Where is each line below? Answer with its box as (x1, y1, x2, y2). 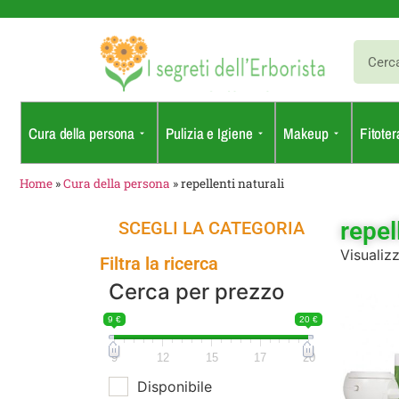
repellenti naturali (181, 175, 284, 192)
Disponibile (137, 378, 212, 396)
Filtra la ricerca (100, 253, 218, 275)
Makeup (283, 122, 329, 143)
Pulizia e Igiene (166, 122, 253, 143)
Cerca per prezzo (109, 279, 284, 305)
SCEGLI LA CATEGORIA (118, 217, 305, 240)
